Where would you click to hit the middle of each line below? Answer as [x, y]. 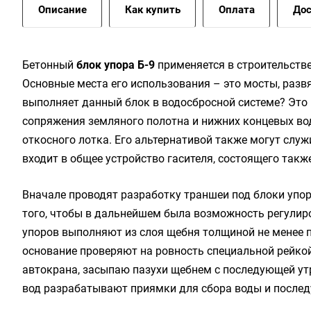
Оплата [237, 10]
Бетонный [49, 65]
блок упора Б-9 [116, 65]
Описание [62, 10]
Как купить [153, 10]
